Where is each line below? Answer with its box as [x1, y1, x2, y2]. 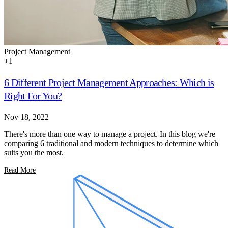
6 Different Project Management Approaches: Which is [4, 76, 214, 88]
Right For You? [4, 90, 62, 101]
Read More [4, 166, 36, 174]
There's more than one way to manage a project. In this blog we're [4, 129, 215, 138]
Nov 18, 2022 [4, 112, 49, 121]
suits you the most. [4, 148, 64, 157]
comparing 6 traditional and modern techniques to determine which [4, 138, 218, 148]
